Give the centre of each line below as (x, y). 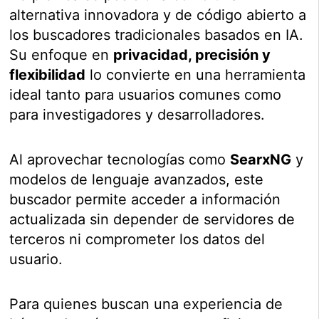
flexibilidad (48, 75)
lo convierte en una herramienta (196, 75)
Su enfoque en (62, 55)
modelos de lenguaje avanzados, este (137, 180)
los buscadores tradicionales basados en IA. (157, 35)
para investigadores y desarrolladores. (137, 115)
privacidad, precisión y (192, 55)
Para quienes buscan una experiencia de (146, 304)
